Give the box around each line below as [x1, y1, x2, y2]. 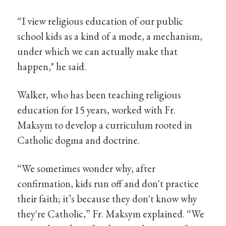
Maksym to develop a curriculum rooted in [17, 118, 193, 132]
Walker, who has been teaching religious [17, 88, 182, 102]
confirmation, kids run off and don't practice [17, 176, 199, 190]
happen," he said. [17, 60, 87, 74]
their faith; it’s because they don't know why [17, 191, 198, 205]
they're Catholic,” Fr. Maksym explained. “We [17, 206, 205, 220]
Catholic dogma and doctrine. [17, 133, 140, 147]
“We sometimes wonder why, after [17, 161, 156, 175]
